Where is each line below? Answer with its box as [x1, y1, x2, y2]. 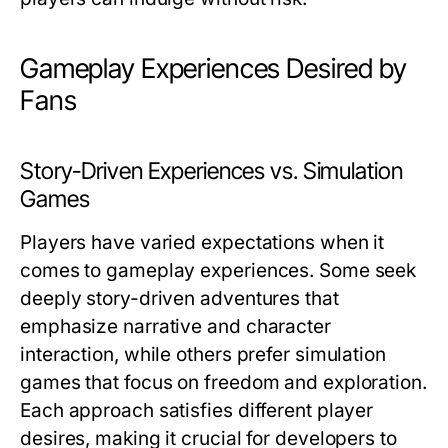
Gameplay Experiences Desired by [20, 52, 407, 85]
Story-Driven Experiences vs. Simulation [20, 157, 403, 185]
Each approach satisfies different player [20, 399, 374, 422]
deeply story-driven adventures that [20, 287, 339, 310]
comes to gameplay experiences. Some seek [20, 259, 417, 282]
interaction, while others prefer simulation [20, 343, 386, 366]
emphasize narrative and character [20, 315, 331, 338]
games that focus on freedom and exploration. [20, 371, 427, 394]
